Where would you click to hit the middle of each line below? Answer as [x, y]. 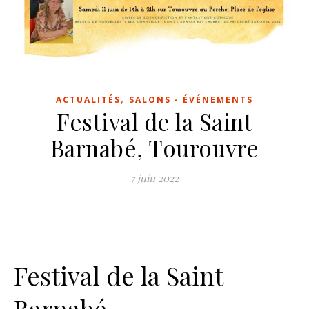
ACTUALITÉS [88, 100]
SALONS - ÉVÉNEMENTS [191, 100]
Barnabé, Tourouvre [154, 148]
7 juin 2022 [154, 178]
